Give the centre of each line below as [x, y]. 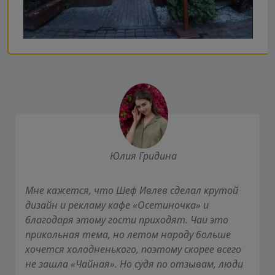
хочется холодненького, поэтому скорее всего [133, 249]
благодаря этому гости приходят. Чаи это [127, 219]
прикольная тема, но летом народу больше [128, 234]
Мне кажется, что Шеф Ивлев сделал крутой [132, 190]
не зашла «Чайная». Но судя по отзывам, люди [134, 264]
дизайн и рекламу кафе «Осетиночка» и [117, 205]
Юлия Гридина [143, 156]
